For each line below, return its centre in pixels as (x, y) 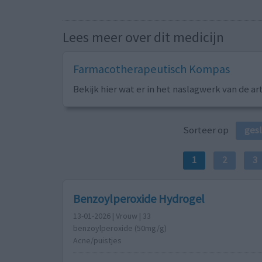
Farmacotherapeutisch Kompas (151, 69)
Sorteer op (209, 130)
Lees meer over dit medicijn (143, 37)
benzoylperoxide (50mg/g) (120, 228)
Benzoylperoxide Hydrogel (139, 198)
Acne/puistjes (97, 240)
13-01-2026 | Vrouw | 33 (112, 216)
